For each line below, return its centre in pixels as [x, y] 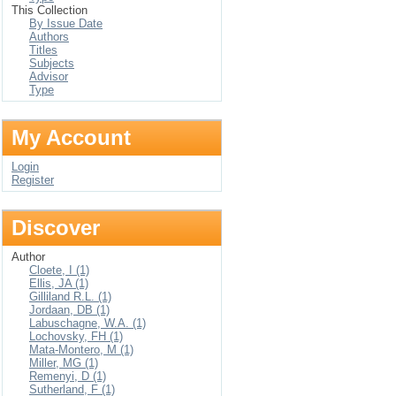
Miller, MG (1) [64, 363]
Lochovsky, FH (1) [76, 336]
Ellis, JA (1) [59, 283]
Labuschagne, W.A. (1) [88, 323]
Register [33, 180]
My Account [71, 137]
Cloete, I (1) [59, 270]
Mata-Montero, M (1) [81, 350]
